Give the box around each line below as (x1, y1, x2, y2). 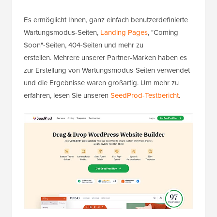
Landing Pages (100, 27, 148, 38)
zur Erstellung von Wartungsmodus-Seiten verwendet (24, 65, 190, 76)
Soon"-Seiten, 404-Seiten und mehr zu (24, 40, 143, 50)
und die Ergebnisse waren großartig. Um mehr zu (24, 77, 179, 88)
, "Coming (148, 27, 178, 38)
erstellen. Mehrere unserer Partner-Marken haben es (24, 52, 187, 63)
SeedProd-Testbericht (110, 90, 179, 101)
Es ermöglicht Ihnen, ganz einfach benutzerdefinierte (24, 15, 188, 25)
